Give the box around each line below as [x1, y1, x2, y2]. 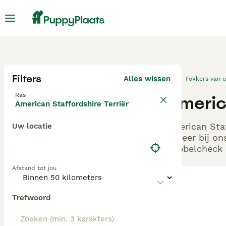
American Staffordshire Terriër [15, 99, 129, 108]
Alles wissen [124, 74, 171, 83]
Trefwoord [12, 193, 50, 202]
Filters [12, 72, 41, 85]
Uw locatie [12, 122, 52, 131]
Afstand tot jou [12, 164, 56, 172]
